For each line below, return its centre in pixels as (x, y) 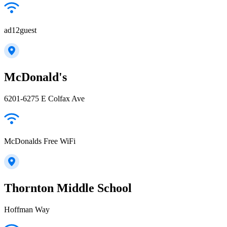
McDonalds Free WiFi (40, 141)
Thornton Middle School (68, 188)
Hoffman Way (27, 209)
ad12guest (20, 30)
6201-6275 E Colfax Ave (44, 99)
